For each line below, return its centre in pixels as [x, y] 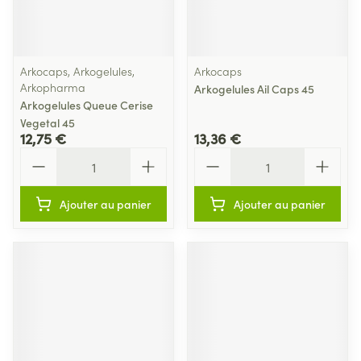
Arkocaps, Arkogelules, [77, 71]
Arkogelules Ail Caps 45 [254, 89]
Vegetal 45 [48, 122]
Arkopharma [53, 87]
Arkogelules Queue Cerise [87, 105]
